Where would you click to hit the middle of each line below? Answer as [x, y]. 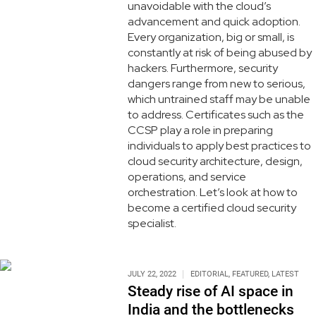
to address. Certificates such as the [215, 114]
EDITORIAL [209, 274]
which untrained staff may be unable [219, 99]
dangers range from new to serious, [216, 83]
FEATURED [250, 274]
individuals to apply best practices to [219, 145]
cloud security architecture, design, [215, 161]
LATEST [285, 274]
